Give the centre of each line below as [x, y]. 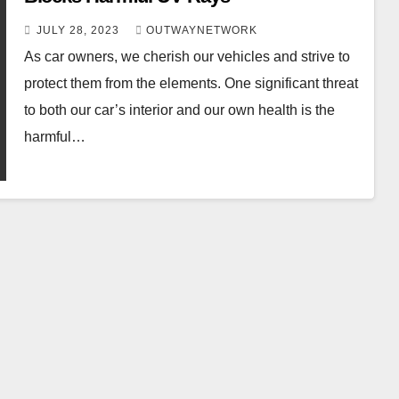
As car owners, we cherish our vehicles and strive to [187, 57]
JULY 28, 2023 [79, 31]
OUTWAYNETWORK [201, 31]
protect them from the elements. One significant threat [191, 84]
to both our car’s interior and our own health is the [179, 110]
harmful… [54, 137]
